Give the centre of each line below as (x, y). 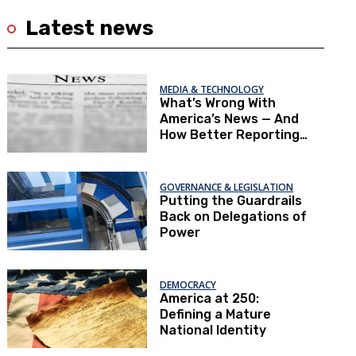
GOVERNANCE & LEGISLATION (227, 187)
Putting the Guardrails (231, 201)
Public (179, 166)
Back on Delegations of (234, 217)
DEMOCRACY (188, 285)
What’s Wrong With (218, 103)
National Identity (213, 330)
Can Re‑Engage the (221, 151)
